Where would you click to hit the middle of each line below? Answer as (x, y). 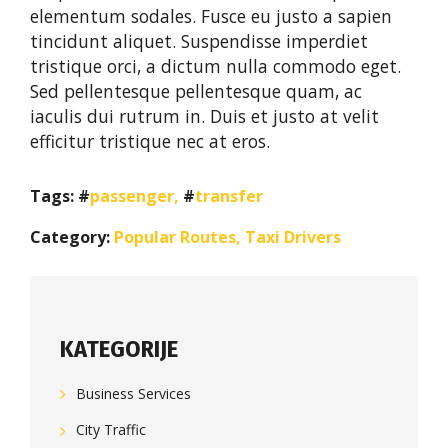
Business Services (133, 394)
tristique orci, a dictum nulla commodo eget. (215, 66)
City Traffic (111, 430)
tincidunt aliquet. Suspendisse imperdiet (199, 41)
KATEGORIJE (119, 349)
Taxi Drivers (293, 237)
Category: (70, 237)
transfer (229, 196)
